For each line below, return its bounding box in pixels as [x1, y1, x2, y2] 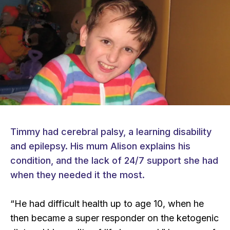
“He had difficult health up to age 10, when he [10, 198, 204, 209]
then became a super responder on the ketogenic [10, 213, 219, 224]
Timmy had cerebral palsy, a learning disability [10, 126, 212, 138]
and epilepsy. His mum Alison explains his [10, 141, 190, 152]
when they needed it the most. [10, 169, 145, 181]
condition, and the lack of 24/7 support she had [10, 155, 218, 166]
